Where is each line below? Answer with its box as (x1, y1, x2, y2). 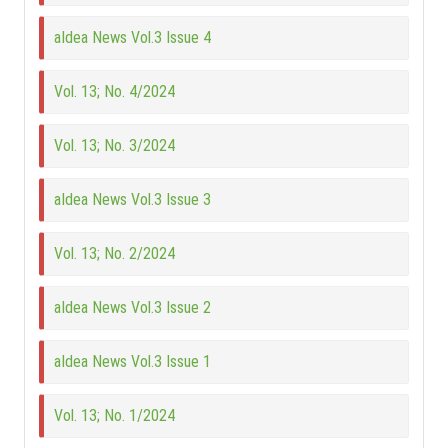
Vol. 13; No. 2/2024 (54, 244, 176, 264)
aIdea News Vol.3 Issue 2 (54, 298, 212, 318)
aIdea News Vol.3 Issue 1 (54, 352, 212, 372)
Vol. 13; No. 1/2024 (54, 406, 176, 426)
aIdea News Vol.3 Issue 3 (54, 190, 212, 210)
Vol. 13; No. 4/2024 (54, 82, 176, 102)
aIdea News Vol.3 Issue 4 (54, 28, 212, 48)
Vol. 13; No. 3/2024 (54, 136, 176, 156)
